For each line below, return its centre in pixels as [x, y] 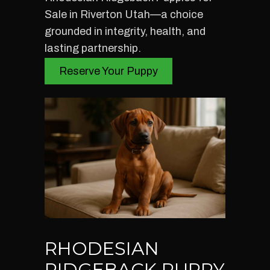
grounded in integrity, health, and [125, 31]
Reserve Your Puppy [108, 71]
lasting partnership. [93, 48]
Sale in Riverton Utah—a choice [124, 14]
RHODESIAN [102, 249]
